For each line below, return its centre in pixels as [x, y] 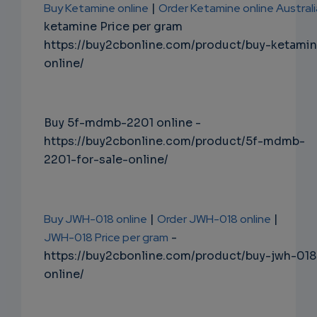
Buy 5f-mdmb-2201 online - [122, 123]
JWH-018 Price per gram [106, 238]
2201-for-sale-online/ [106, 160]
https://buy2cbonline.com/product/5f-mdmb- [174, 142]
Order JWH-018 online [214, 219]
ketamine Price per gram [113, 27]
